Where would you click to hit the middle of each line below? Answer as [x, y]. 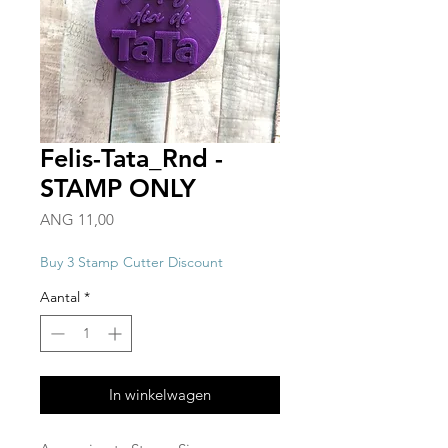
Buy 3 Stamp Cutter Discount [131, 262]
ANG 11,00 [77, 220]
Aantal [60, 297]
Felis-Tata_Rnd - [131, 158]
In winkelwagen [160, 395]
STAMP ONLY [118, 188]
